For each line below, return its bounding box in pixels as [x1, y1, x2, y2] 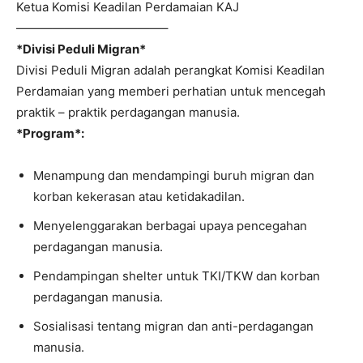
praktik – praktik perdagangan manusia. [16, 105, 240, 120]
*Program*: [16, 126, 84, 141]
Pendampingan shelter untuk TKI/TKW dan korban [33, 268, 320, 284]
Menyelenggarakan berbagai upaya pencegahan [33, 218, 307, 233]
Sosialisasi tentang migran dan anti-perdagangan [33, 318, 314, 334]
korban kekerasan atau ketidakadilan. [33, 189, 245, 204]
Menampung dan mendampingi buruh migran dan [33, 168, 314, 183]
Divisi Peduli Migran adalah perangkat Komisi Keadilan [16, 62, 325, 78]
